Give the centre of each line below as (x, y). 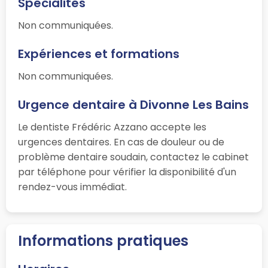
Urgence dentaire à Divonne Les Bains (133, 105)
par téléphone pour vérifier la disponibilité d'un (127, 172)
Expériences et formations (99, 54)
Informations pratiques (103, 241)
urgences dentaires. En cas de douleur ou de (121, 142)
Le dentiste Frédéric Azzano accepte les (112, 127)
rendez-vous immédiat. (72, 187)
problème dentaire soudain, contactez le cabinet (133, 157)
